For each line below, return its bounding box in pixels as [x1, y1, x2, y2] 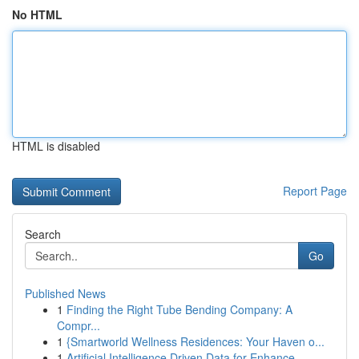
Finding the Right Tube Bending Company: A [67, 301, 292, 317]
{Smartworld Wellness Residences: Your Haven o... [67, 333, 325, 349]
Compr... [57, 317, 100, 333]
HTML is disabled [12, 138, 100, 154]
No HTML [12, 6, 63, 22]
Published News [25, 285, 106, 301]
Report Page [283, 183, 347, 199]
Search [25, 226, 61, 242]
